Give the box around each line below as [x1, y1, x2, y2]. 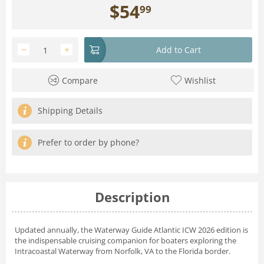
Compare [61, 74, 98, 86]
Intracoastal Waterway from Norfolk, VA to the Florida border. [15, 245, 230, 256]
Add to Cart [156, 44, 201, 55]
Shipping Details [38, 104, 103, 116]
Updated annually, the [15, 224, 94, 235]
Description [94, 187, 170, 206]
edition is [214, 224, 248, 235]
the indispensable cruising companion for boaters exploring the [15, 235, 236, 246]
